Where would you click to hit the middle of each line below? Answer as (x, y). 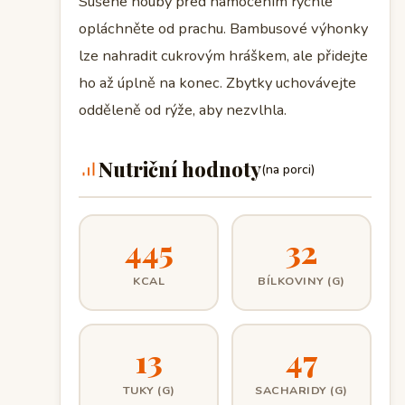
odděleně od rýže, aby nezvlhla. (183, 110)
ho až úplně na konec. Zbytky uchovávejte (217, 83)
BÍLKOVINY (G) (301, 280)
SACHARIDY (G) (301, 390)
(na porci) (288, 169)
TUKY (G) (149, 390)
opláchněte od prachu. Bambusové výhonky (223, 29)
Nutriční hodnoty (180, 170)
